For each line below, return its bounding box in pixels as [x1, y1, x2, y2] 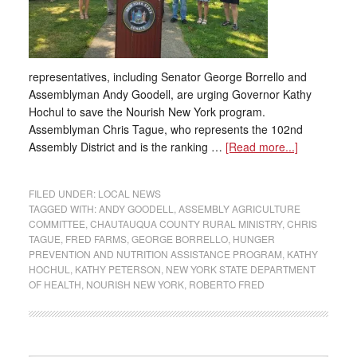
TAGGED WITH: [28, 202, 99, 215]
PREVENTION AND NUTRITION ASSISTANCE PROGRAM [28, 247, 282, 261]
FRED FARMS [65, 232, 127, 245]
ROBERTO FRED [188, 277, 265, 291]
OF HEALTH [28, 277, 81, 291]
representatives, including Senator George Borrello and [28, 69, 307, 84]
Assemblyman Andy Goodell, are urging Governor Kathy [28, 86, 312, 102]
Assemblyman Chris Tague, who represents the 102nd [28, 121, 303, 137]
